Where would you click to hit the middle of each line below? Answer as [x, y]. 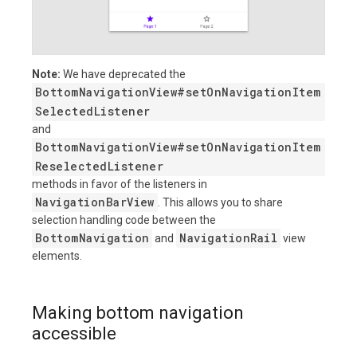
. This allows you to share [220, 202]
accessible [74, 333]
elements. [57, 255]
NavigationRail [229, 237]
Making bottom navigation [138, 312]
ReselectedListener [100, 166]
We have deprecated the [123, 74]
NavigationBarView [95, 202]
